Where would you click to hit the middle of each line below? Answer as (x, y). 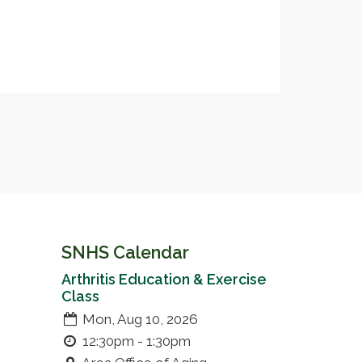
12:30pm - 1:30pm (135, 341)
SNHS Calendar (125, 252)
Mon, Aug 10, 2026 (138, 319)
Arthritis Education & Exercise (164, 279)
